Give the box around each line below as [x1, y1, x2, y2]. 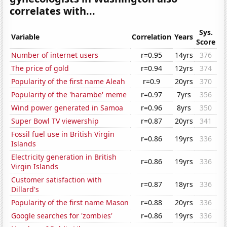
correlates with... [10, 4, 96, 18]
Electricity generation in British [11, 152, 117, 162]
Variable [11, 32, 40, 42]
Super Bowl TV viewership [11, 116, 99, 126]
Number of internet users [11, 50, 99, 60]
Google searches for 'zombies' [11, 211, 113, 221]
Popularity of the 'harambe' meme [11, 90, 127, 100]
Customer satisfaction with [11, 175, 102, 185]
